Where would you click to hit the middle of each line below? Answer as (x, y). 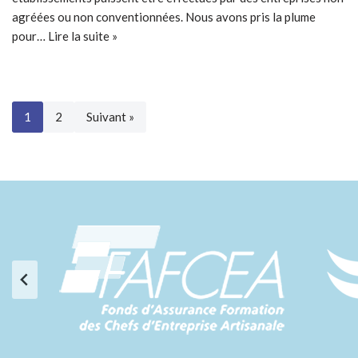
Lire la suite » (83, 36)
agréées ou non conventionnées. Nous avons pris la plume (164, 16)
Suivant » (110, 116)
